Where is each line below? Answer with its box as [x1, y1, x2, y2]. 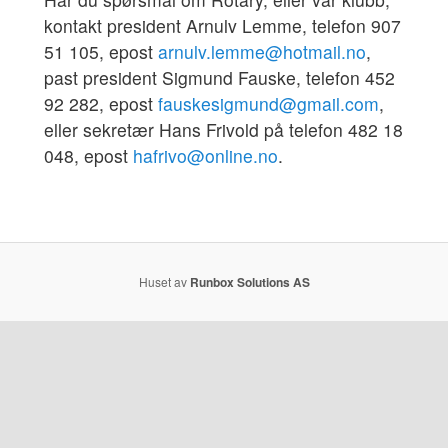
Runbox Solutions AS [189, 272, 310, 291]
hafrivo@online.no [132, 143, 278, 169]
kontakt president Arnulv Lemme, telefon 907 [43, 13, 401, 39]
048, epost [43, 143, 133, 169]
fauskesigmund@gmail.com [157, 91, 379, 117]
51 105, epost [43, 39, 158, 65]
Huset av [138, 272, 190, 290]
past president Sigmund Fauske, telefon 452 [43, 65, 395, 91]
